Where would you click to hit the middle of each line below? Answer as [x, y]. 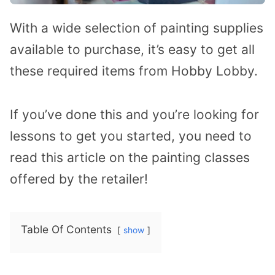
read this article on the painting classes [130, 158]
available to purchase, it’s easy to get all [132, 50]
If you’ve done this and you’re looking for [134, 115]
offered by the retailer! [79, 179]
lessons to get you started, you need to [131, 136]
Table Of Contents [66, 229]
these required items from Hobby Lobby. [134, 71]
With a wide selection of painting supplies [137, 28]
